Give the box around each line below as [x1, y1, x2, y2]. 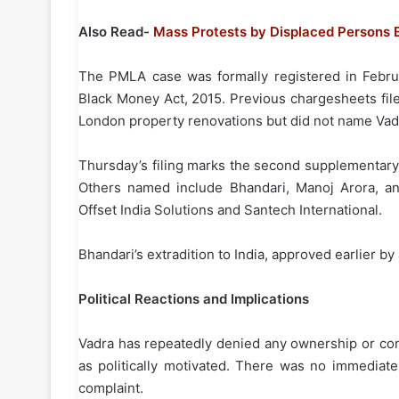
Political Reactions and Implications [78, 290, 309, 308]
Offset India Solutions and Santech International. [78, 201, 382, 219]
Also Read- [78, 23, 153, 41]
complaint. [78, 379, 143, 397]
